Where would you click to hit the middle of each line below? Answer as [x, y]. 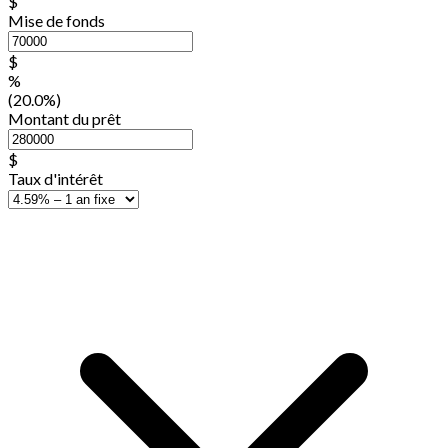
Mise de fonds [56, 20]
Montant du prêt [64, 118]
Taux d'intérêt [55, 178]
